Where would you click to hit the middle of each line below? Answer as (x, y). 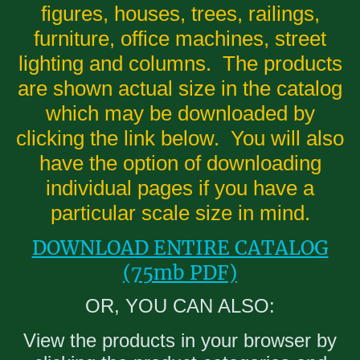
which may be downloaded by (180, 114)
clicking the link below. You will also (180, 139)
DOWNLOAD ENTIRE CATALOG (180, 248)
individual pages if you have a (180, 188)
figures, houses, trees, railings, (180, 14)
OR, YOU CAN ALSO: (180, 306)
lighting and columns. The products (180, 64)
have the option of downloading (180, 164)
